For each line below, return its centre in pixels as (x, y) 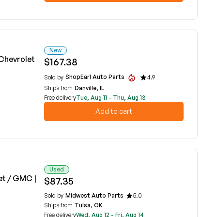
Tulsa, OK (89, 205)
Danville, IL (89, 88)
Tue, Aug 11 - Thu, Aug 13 (111, 98)
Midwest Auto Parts (94, 195)
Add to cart (114, 111)
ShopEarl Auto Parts (96, 77)
